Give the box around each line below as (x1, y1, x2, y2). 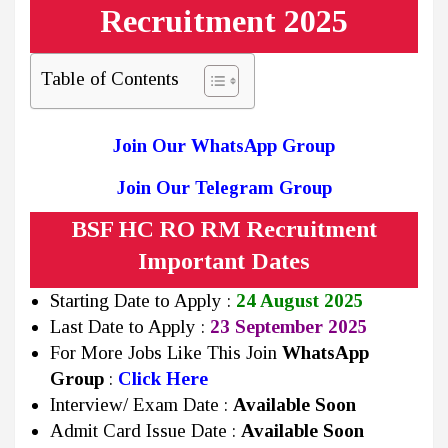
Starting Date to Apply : (50, 290, 236, 312)
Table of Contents (41, 67, 179, 89)
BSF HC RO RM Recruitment (71, 216, 377, 243)
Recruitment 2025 (100, 3, 348, 40)
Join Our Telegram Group (116, 177, 332, 199)
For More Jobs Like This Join (50, 342, 282, 364)
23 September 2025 (210, 316, 368, 338)
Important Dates (138, 248, 310, 275)
